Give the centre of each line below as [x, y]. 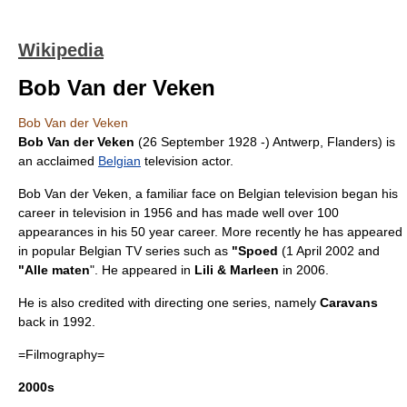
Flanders [352, 142]
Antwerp [296, 142]
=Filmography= [61, 354]
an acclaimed [58, 161]
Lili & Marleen [237, 270]
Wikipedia [61, 50]
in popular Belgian [72, 251]
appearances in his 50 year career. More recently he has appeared [210, 232]
